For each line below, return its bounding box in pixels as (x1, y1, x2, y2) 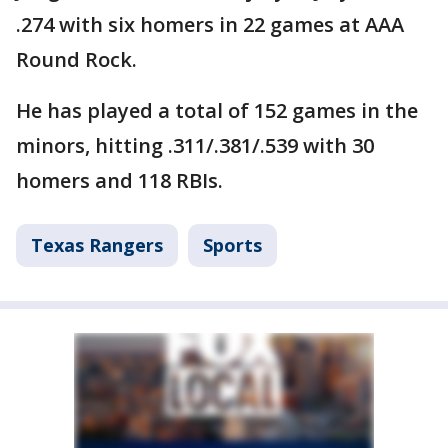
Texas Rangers (31, 232, 163, 257)
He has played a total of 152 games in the (16, 96, 418, 124)
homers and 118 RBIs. (16, 166, 223, 194)
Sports (203, 232, 262, 257)
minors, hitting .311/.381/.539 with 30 (16, 131, 374, 159)
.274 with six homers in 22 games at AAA (16, 10, 404, 38)
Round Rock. (16, 45, 137, 73)
